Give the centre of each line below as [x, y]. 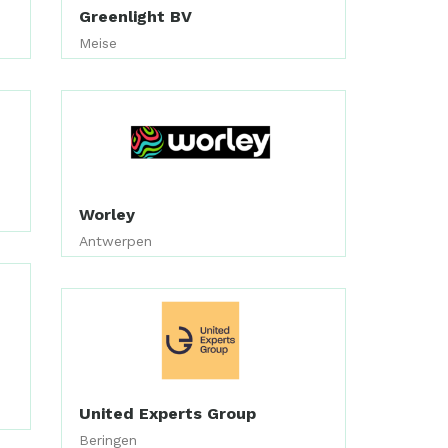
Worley [107, 215]
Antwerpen [116, 241]
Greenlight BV [136, 16]
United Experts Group [168, 413]
